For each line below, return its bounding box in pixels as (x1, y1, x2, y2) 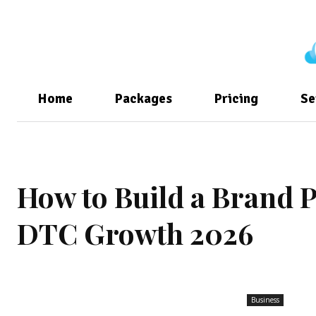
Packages (115, 90, 172, 108)
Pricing (214, 90, 258, 108)
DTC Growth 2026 (17, 214, 253, 253)
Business (250, 295, 279, 305)
